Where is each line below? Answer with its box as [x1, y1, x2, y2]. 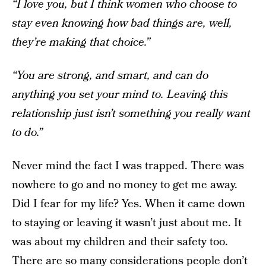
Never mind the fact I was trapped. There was [12, 158, 244, 174]
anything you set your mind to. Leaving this [12, 87, 228, 103]
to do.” [12, 125, 43, 141]
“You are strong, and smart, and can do [12, 68, 208, 84]
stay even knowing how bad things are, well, [12, 15, 232, 31]
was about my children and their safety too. [12, 234, 228, 250]
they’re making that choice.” [12, 34, 150, 50]
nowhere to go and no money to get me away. [12, 177, 237, 193]
